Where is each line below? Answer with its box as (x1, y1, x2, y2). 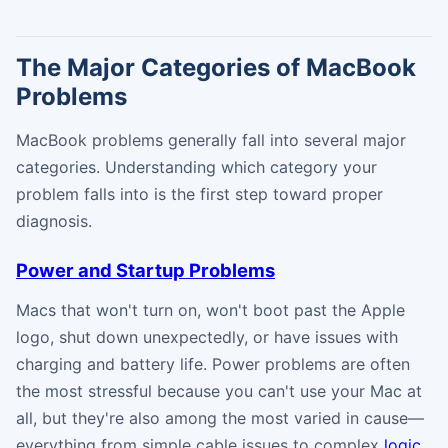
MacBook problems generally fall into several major (16, 129, 406, 150)
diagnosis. (16, 210, 92, 231)
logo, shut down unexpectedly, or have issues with (16, 326, 398, 347)
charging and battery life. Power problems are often (16, 353, 410, 374)
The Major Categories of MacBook (16, 52, 416, 82)
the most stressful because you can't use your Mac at (16, 380, 422, 401)
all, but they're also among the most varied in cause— (16, 407, 424, 428)
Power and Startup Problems (16, 258, 275, 281)
